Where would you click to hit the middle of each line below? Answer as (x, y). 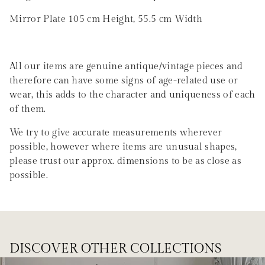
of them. (28, 109)
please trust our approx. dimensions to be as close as (125, 161)
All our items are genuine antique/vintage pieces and (126, 67)
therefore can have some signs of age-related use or (124, 81)
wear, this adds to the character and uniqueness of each (132, 95)
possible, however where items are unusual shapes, (123, 147)
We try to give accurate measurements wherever (116, 133)
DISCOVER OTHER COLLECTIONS (116, 248)
